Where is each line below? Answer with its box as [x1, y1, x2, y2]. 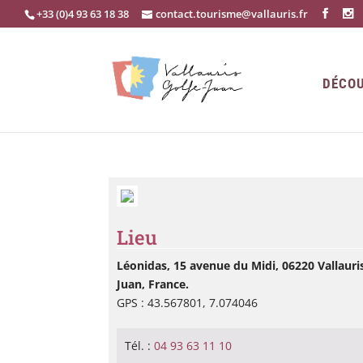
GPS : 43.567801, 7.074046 [117, 295, 258, 310]
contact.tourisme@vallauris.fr [156, 6, 308, 21]
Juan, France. [117, 276, 190, 292]
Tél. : [125, 338, 155, 353]
